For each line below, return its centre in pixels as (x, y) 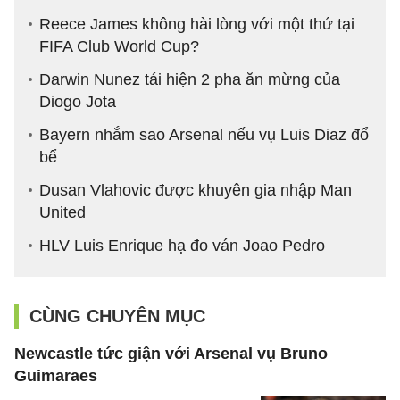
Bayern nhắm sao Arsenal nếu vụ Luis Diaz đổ (204, 135)
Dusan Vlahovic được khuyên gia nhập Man (196, 191)
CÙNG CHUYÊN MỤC (117, 317)
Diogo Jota (78, 102)
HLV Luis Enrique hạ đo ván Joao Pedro (182, 246)
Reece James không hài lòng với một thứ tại (197, 25)
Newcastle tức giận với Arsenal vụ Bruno (171, 354)
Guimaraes (56, 376)
